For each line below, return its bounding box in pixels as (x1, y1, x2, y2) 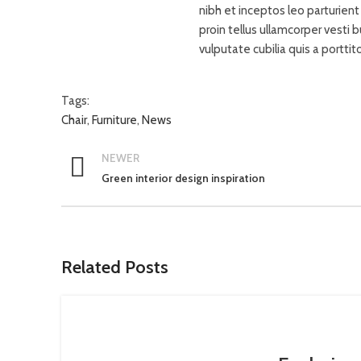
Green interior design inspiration (102, 172, 265, 185)
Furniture (92, 113, 137, 127)
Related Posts (61, 256, 168, 278)
